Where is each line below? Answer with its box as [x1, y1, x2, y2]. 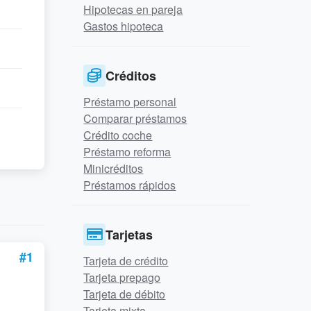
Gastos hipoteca [83, 18, 164, 34]
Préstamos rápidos [83, 177, 176, 193]
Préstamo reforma [83, 144, 171, 160]
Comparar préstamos [83, 110, 187, 126]
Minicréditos [83, 160, 144, 176]
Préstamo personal [83, 94, 177, 110]
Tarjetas [106, 226, 153, 244]
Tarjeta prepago [83, 269, 161, 285]
